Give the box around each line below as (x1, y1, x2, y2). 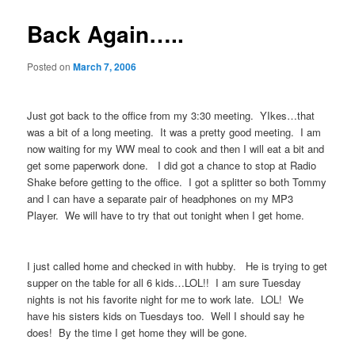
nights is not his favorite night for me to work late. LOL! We (27, 291, 304, 307)
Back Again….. (27, 17, 185, 50)
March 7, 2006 (73, 59, 137, 74)
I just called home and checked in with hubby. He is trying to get (27, 258, 328, 273)
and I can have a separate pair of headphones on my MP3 (27, 191, 294, 207)
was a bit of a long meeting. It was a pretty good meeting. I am (27, 124, 322, 140)
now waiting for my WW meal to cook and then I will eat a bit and (27, 141, 325, 157)
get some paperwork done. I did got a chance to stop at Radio (27, 158, 317, 174)
